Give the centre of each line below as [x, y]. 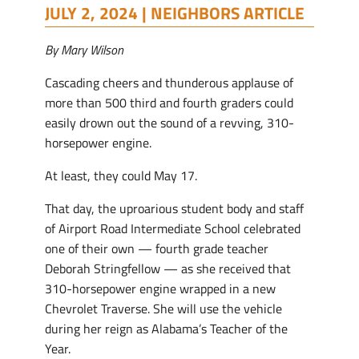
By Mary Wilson [84, 49]
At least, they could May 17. [121, 175]
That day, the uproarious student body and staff [174, 208]
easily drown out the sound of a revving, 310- [169, 122]
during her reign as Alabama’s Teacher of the [166, 328]
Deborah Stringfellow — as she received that [168, 268]
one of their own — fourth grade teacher [157, 248]
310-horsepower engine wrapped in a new [160, 288]
